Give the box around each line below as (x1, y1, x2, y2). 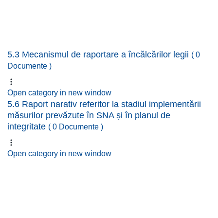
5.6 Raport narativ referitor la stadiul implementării (7, 99, 201, 109)
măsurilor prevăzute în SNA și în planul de (7, 110, 170, 120)
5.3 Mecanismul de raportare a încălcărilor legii (7, 50, 191, 59)
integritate (7, 122, 48, 131)
